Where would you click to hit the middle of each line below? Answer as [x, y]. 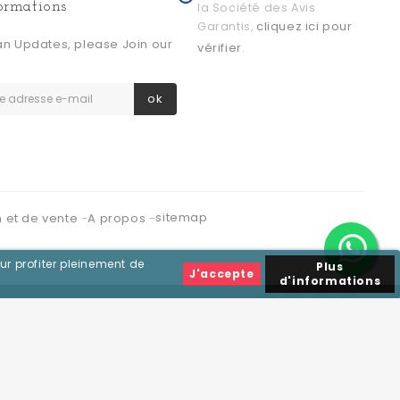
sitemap [182, 218]
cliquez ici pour [304, 27]
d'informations [330, 281]
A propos [118, 219]
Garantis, [227, 27]
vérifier [220, 48]
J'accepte [222, 274]
